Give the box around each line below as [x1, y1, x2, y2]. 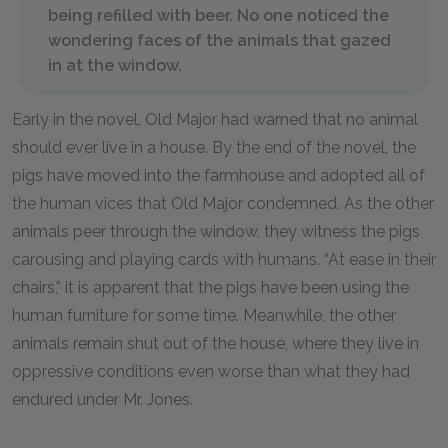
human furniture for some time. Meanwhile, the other [12, 306, 396, 325]
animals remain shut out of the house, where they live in [12, 334, 419, 353]
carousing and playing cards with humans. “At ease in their [12, 250, 436, 269]
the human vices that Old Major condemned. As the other [12, 194, 434, 213]
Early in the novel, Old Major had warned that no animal [12, 110, 418, 129]
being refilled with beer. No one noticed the [48, 6, 389, 25]
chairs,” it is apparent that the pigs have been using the [12, 278, 409, 297]
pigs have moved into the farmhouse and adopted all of [12, 166, 425, 185]
